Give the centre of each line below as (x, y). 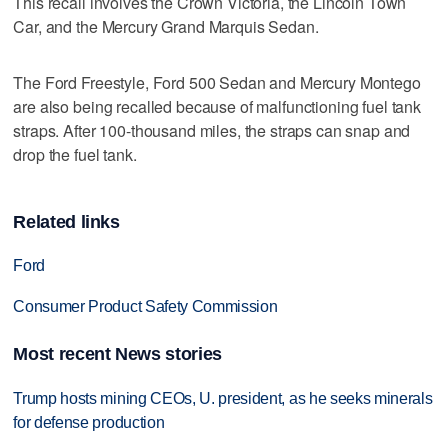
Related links (66, 222)
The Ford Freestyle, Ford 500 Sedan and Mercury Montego (217, 82)
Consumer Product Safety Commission (145, 307)
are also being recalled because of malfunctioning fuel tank (217, 106)
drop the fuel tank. (75, 154)
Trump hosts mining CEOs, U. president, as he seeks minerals (223, 398)
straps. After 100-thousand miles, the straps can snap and (212, 130)
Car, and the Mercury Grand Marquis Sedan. (166, 26)
